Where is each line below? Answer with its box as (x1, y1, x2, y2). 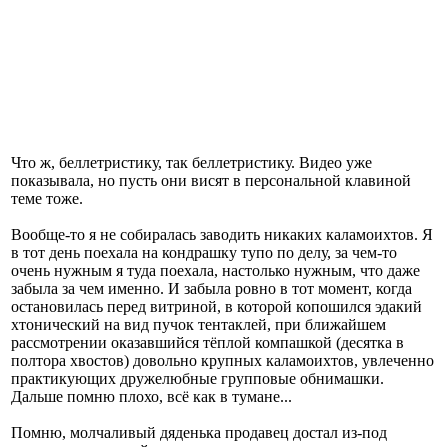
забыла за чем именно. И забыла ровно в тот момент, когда (11, 279, 412, 297)
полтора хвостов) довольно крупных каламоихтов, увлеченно (11, 351, 434, 369)
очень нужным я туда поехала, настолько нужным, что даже (11, 261, 420, 279)
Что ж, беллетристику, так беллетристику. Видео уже (11, 153, 372, 171)
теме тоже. (11, 189, 83, 207)
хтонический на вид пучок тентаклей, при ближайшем (11, 315, 386, 333)
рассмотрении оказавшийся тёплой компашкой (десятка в (11, 333, 404, 351)
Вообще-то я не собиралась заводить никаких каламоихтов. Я (11, 225, 433, 243)
